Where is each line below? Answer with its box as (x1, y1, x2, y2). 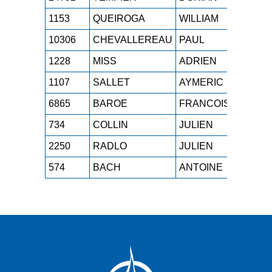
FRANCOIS (179, 98, 230, 109)
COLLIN (93, 120, 128, 130)
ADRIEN (179, 56, 217, 66)
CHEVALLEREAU (93, 35, 172, 45)
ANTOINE (179, 162, 223, 172)
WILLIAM (179, 13, 219, 24)
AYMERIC (179, 77, 223, 87)
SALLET (93, 77, 130, 87)
